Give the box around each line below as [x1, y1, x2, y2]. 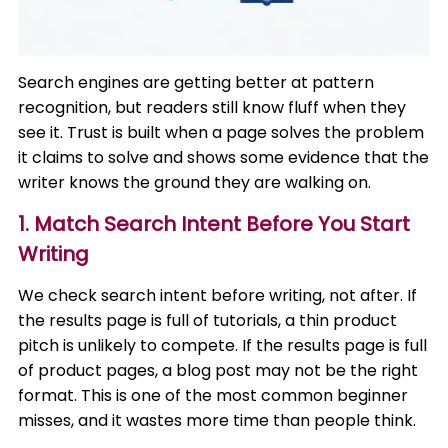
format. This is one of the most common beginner [18, 384, 409, 407]
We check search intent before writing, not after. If [18, 284, 418, 307]
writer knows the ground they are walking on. [18, 171, 372, 194]
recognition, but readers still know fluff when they [18, 96, 407, 119]
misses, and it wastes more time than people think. [18, 409, 417, 432]
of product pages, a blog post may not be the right [18, 359, 419, 382]
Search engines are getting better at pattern [18, 71, 375, 94]
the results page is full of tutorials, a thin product [18, 309, 398, 332]
